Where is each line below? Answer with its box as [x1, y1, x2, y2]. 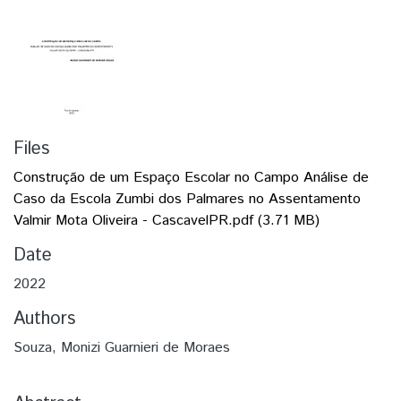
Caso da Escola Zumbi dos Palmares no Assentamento [13, 189, 361, 209]
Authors [13, 306, 75, 332]
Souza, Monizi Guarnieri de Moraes [13, 337, 230, 358]
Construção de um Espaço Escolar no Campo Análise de [13, 167, 369, 188]
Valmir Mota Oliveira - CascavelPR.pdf [13, 210, 253, 231]
